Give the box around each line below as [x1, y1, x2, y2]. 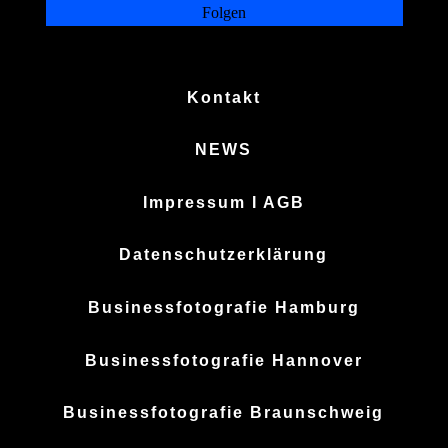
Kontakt [186, 88, 261, 106]
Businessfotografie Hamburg [87, 299, 360, 317]
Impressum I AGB [142, 193, 305, 211]
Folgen [202, 3, 247, 21]
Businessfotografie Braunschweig [63, 404, 385, 422]
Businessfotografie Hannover [84, 351, 363, 369]
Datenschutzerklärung [119, 246, 329, 264]
